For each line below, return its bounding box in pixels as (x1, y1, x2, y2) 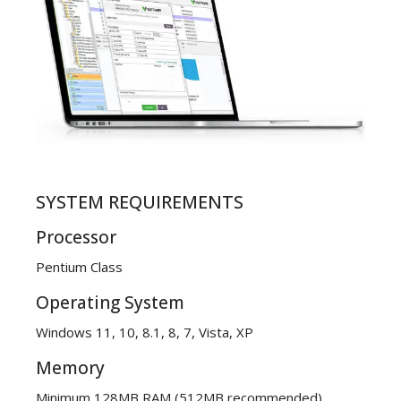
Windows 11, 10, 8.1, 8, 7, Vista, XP (36, 323, 253, 342)
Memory (36, 356, 105, 380)
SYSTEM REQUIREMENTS (36, 190, 243, 215)
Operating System (36, 291, 184, 315)
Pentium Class (36, 258, 123, 277)
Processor (36, 226, 116, 250)
